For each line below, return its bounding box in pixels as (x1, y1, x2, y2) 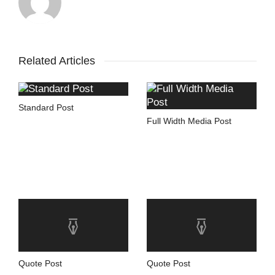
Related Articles (18, 55, 95, 68)
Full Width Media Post (147, 116, 231, 126)
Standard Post (18, 103, 74, 113)
